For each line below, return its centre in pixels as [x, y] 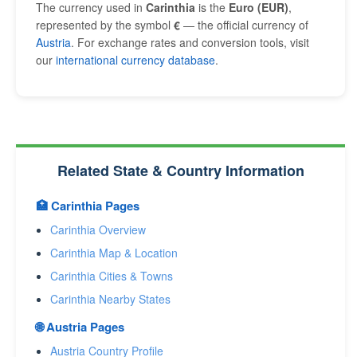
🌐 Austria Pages [80, 327]
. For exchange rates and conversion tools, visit [190, 42]
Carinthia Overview [98, 229]
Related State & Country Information [180, 171]
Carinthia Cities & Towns [112, 276]
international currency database [135, 60]
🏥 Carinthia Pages [88, 206]
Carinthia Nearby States [110, 299]
